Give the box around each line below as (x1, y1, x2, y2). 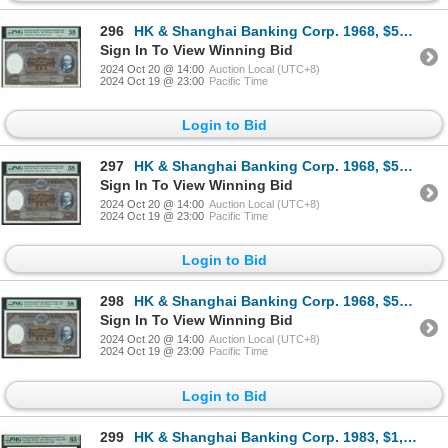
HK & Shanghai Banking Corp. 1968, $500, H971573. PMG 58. (134, 293, 399, 310)
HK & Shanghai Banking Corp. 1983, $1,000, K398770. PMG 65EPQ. (134, 428, 403, 445)
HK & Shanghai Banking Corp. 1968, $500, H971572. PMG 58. (134, 158, 399, 175)
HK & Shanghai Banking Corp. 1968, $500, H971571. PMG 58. (134, 22, 399, 39)
